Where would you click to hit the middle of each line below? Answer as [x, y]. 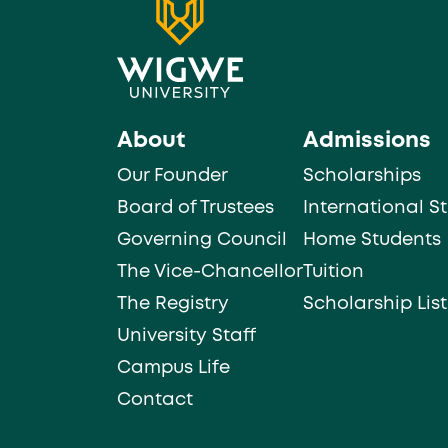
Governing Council [202, 240]
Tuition [333, 272]
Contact [155, 400]
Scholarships [362, 176]
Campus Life [173, 368]
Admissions [367, 141]
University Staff [186, 336]
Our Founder [172, 176]
